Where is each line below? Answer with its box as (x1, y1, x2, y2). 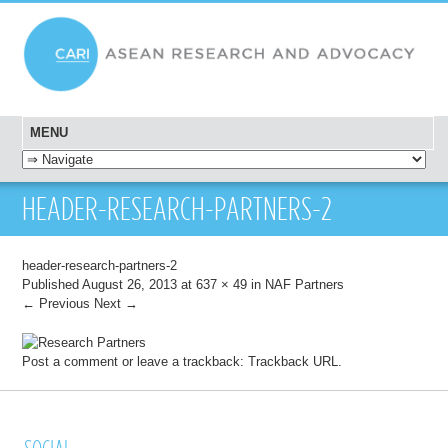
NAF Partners (265, 277, 345, 293)
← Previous (22, 296, 91, 312)
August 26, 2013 (82, 277, 178, 293)
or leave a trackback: (118, 353, 249, 369)
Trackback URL (248, 353, 339, 369)
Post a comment (22, 353, 119, 369)
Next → (94, 296, 139, 312)
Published (22, 277, 83, 293)
